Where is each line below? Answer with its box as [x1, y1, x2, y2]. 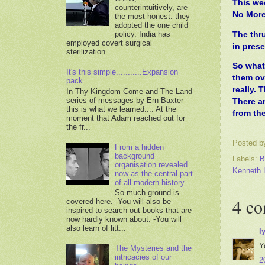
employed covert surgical [66, 38, 152, 47]
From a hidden [115, 142, 164, 151]
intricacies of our [115, 253, 172, 262]
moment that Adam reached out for [66, 113, 185, 122]
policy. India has [115, 29, 171, 38]
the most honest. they [115, 11, 190, 21]
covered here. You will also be [66, 197, 171, 206]
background [115, 151, 155, 160]
